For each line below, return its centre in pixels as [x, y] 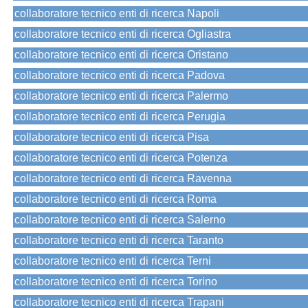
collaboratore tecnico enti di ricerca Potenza [121, 158]
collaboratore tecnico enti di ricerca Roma [115, 199]
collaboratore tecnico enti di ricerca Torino [116, 282]
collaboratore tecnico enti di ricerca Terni [113, 261]
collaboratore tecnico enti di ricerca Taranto [119, 241]
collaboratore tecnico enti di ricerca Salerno [120, 220]
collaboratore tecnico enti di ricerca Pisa [112, 137]
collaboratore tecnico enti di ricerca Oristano [121, 55]
